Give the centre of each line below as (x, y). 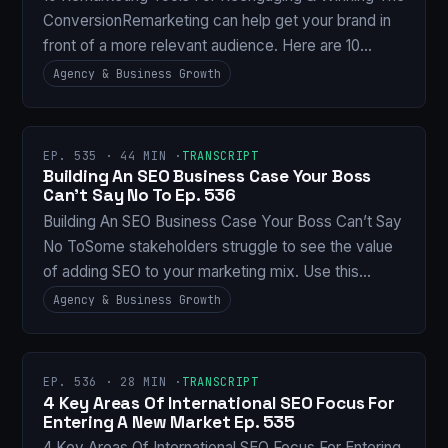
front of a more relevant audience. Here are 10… (207, 45)
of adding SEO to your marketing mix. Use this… (207, 271)
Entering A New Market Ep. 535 (169, 421)
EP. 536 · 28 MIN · (112, 381)
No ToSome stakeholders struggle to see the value (218, 246)
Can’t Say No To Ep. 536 (140, 195)
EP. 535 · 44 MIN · (112, 155)
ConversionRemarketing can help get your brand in (217, 20)
